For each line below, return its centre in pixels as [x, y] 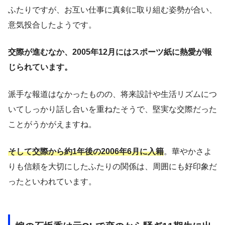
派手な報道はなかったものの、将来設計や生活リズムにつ [113, 94]
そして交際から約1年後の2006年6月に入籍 [86, 151]
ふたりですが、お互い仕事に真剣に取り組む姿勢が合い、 [113, 10]
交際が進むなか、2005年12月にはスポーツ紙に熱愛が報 [110, 52]
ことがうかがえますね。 [52, 124]
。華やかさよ [188, 151]
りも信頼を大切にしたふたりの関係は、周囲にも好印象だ [113, 166]
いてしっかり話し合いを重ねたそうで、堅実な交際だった [113, 109]
